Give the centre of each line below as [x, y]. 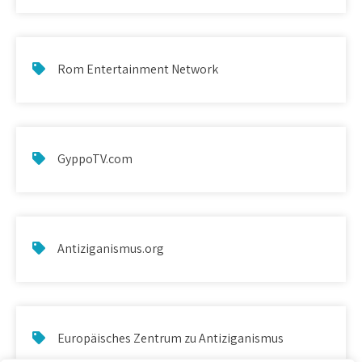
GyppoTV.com [95, 158]
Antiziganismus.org [111, 248]
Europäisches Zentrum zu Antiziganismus [170, 338]
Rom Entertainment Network [138, 69]
